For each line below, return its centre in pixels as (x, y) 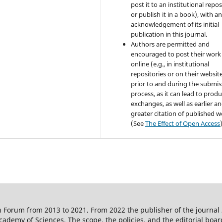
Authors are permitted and (170, 44)
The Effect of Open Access (183, 124)
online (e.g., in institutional (170, 64)
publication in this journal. (169, 34)
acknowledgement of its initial (175, 25)
